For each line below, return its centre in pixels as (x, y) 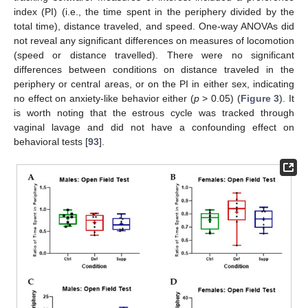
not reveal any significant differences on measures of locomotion (154, 41)
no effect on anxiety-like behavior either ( (104, 99)
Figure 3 (260, 99)
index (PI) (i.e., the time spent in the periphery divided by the (154, 12)
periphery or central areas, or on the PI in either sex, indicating (154, 84)
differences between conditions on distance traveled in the (154, 70)
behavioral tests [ (51, 142)
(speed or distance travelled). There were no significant (154, 55)
